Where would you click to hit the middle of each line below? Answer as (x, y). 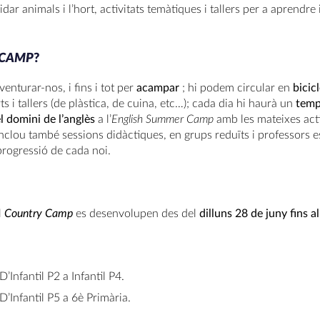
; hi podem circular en (236, 88)
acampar (158, 88)
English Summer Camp (164, 119)
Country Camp (39, 214)
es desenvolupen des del (136, 214)
